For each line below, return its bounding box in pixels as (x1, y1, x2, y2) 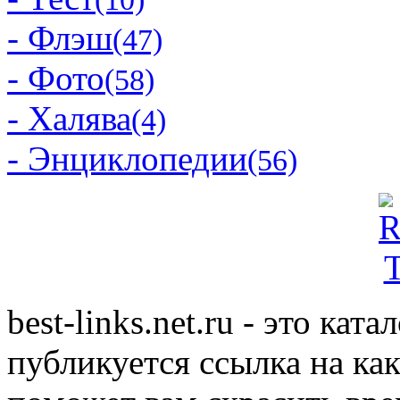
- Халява (7, 98, 131, 137)
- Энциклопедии (7, 138, 247, 178)
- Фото (7, 58, 104, 97)
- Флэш (7, 18, 112, 57)
